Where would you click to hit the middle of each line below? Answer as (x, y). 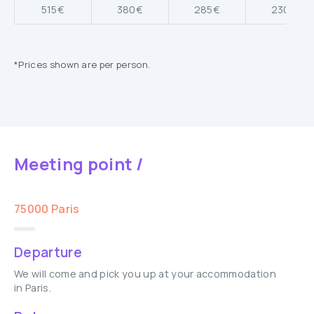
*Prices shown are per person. (82, 64)
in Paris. (33, 288)
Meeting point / (79, 164)
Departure (48, 252)
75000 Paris (47, 209)
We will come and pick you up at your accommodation (145, 274)
